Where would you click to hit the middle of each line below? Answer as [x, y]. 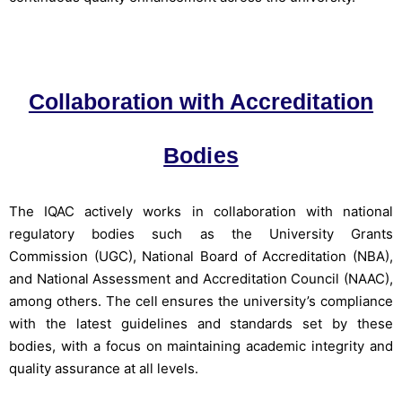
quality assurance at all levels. [104, 368]
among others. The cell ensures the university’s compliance [201, 301]
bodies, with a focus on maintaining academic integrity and [201, 346]
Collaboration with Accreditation [201, 101]
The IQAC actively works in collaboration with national [201, 211]
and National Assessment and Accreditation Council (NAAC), [201, 279]
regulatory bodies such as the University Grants [201, 234]
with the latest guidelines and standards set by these [201, 323]
